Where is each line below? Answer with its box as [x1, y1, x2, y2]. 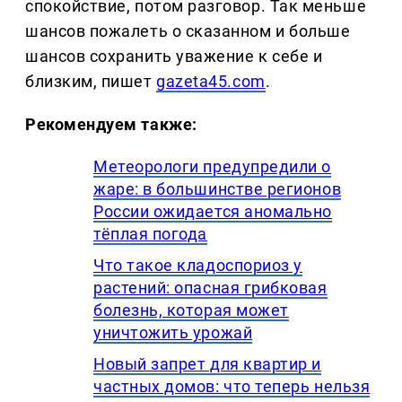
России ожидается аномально [93, 202, 333, 222]
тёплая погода [93, 224, 208, 244]
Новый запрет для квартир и [93, 354, 322, 374]
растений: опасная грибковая [93, 278, 328, 298]
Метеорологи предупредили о [93, 157, 332, 177]
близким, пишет [25, 72, 157, 92]
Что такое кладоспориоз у [93, 256, 302, 275]
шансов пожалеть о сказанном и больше [25, 22, 351, 41]
